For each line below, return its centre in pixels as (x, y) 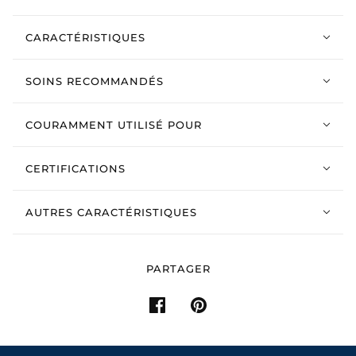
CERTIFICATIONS (75, 168)
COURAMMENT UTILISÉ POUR (114, 124)
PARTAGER (178, 268)
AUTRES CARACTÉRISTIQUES (111, 212)
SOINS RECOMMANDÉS (95, 81)
